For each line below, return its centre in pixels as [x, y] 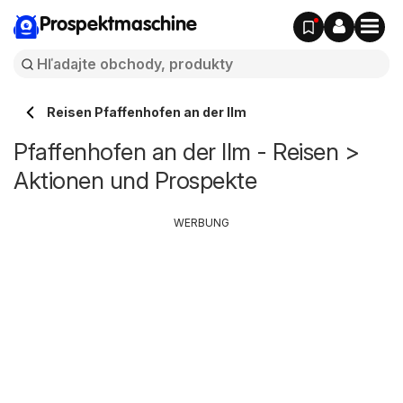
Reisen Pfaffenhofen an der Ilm [147, 112]
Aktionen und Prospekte [135, 180]
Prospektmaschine [118, 25]
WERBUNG [201, 223]
